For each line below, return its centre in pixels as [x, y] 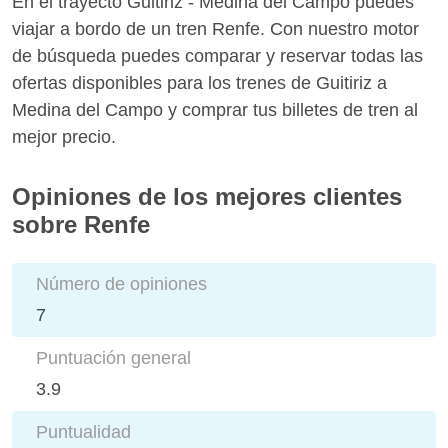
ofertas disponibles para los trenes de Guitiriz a [199, 82]
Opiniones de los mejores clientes [207, 196]
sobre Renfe [81, 224]
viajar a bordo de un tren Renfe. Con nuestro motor [215, 28]
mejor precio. [64, 136]
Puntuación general [113, 357]
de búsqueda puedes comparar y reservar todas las [217, 55]
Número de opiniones [121, 283]
